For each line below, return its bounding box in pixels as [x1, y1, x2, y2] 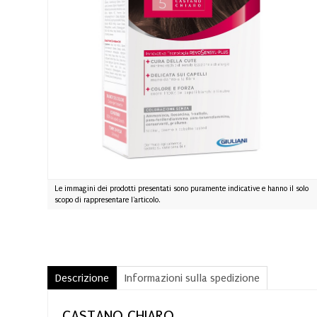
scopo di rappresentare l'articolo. [54, 195, 160, 204]
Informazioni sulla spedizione [125, 271, 260, 284]
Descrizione [55, 271, 109, 284]
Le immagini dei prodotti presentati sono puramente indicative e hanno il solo [54, 184, 309, 193]
